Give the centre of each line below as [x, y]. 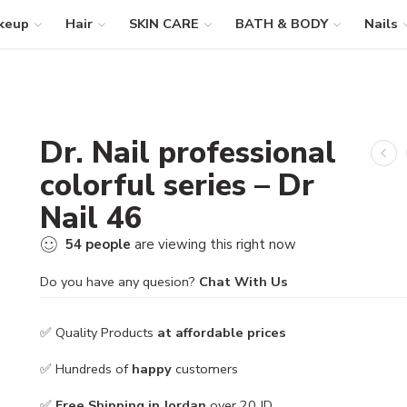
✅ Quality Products [97, 332]
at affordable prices [220, 332]
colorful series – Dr [177, 185]
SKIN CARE [164, 24]
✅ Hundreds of [86, 368]
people [108, 244]
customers [205, 368]
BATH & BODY [281, 24]
